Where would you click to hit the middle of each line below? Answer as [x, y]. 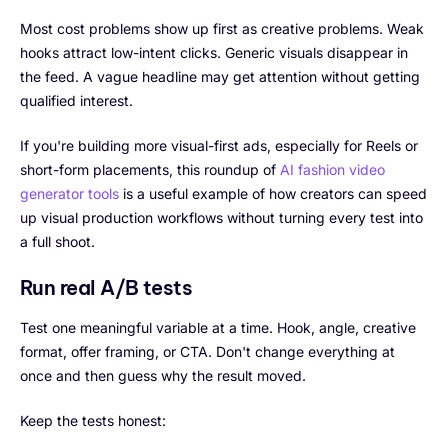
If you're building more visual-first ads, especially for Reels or [219, 145]
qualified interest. [76, 100]
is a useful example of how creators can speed [273, 193]
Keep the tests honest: [93, 420]
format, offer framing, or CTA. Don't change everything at [207, 351]
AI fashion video [332, 169]
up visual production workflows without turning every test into [221, 217]
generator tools [69, 193]
